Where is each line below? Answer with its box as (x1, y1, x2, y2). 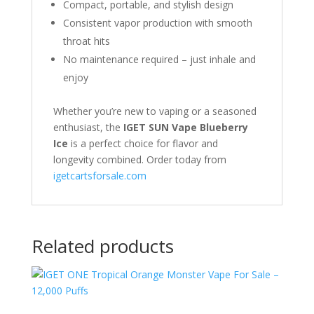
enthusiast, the (53, 121, 123, 134)
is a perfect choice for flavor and (67, 137, 218, 150)
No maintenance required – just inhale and (62, 53, 256, 66)
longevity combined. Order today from (53, 153, 226, 166)
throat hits (62, 34, 110, 48)
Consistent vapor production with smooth (62, 16, 252, 29)
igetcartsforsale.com (53, 169, 146, 182)
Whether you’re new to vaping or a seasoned (53, 104, 257, 118)
